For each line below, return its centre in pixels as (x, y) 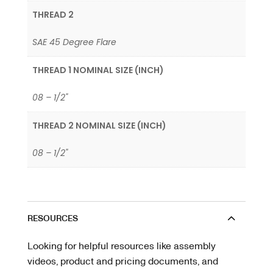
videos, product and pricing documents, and (122, 261)
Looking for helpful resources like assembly (121, 246)
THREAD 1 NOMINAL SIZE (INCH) (98, 70)
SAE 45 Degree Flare (74, 42)
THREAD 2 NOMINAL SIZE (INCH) (99, 126)
